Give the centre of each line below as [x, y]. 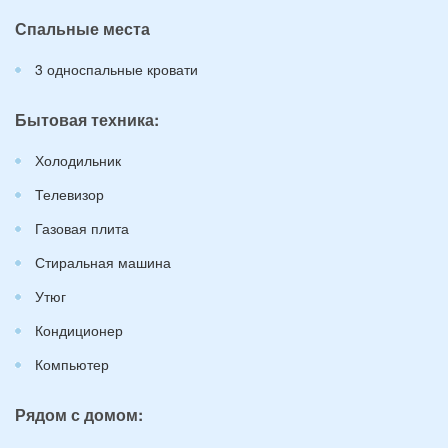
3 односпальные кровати [116, 69]
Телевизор [69, 194]
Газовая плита [82, 228]
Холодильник [78, 160]
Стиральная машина [103, 262]
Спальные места [82, 28]
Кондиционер [79, 330]
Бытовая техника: [87, 119]
